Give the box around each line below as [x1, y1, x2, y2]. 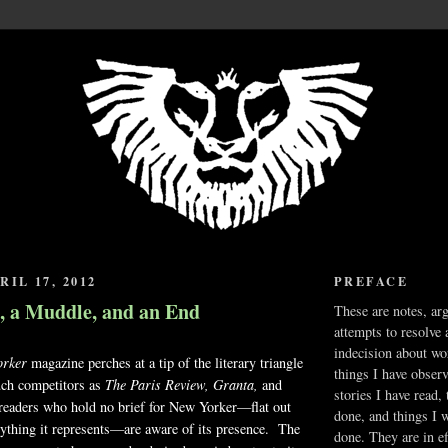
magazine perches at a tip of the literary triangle [27, 352, 303, 372]
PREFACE [334, 272, 409, 291]
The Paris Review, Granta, [105, 374, 262, 394]
